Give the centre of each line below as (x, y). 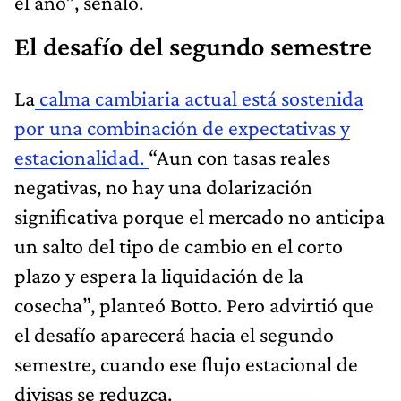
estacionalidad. (81, 157)
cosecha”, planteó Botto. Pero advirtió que (194, 304)
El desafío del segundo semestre (193, 46)
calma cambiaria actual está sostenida (199, 98)
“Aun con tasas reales (239, 157)
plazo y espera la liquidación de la (159, 275)
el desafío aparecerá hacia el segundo (174, 334)
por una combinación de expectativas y (182, 127)
